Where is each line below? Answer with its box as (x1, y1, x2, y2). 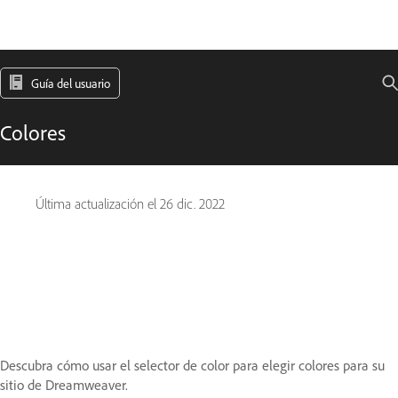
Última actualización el (36, 195, 160, 212)
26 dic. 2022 (160, 195, 225, 212)
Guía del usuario (31, 76, 110, 91)
